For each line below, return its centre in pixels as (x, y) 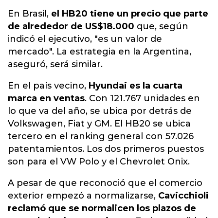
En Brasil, (29, 14)
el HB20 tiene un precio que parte (130, 14)
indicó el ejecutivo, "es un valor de (85, 39)
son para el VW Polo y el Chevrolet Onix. (99, 162)
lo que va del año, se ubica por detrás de (100, 111)
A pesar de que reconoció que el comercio (105, 183)
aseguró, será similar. (55, 64)
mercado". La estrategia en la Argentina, (100, 52)
